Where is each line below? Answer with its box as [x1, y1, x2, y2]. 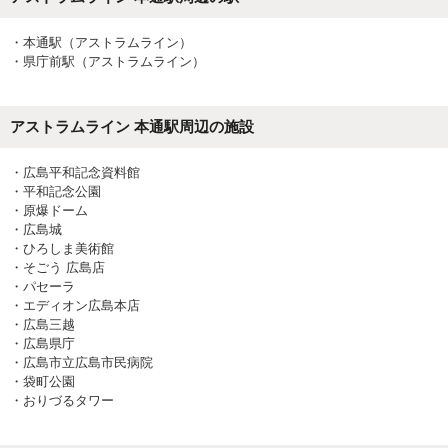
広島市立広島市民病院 [23, 355, 153, 370]
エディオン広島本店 [23, 298, 140, 313]
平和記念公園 [23, 184, 101, 199]
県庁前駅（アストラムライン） [23, 54, 205, 69]
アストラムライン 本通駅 [10, 118, 179, 135]
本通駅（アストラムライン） [23, 35, 192, 50]
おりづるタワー [23, 393, 114, 408]
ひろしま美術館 [23, 241, 114, 256]
